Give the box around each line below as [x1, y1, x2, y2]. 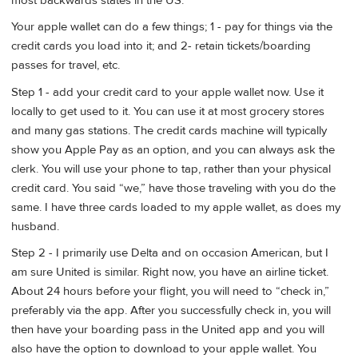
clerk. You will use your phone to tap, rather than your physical [11, 161, 331, 177]
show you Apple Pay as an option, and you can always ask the [11, 141, 335, 157]
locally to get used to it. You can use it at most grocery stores [11, 103, 324, 119]
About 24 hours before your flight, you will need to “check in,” [11, 284, 329, 300]
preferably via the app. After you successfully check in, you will [11, 303, 331, 319]
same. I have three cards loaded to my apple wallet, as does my [11, 199, 340, 215]
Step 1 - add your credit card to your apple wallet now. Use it [11, 84, 324, 100]
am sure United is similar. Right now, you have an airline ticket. [11, 265, 328, 280]
